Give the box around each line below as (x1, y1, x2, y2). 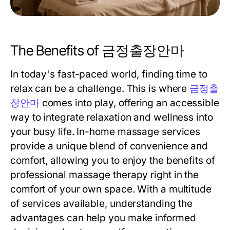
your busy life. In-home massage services (10, 126, 201, 138)
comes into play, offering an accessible (39, 97, 219, 109)
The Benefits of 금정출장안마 (10, 42, 185, 59)
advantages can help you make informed (10, 212, 196, 224)
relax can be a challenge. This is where (10, 83, 190, 94)
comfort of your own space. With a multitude (10, 183, 212, 195)
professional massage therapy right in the (10, 169, 199, 181)
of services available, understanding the (10, 198, 193, 209)
